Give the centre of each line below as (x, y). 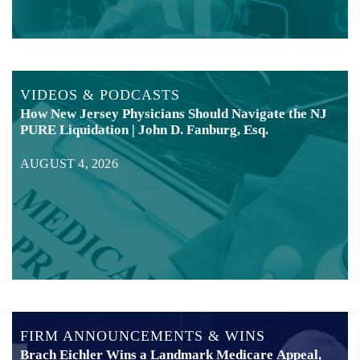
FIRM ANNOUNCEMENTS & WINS (143, 336)
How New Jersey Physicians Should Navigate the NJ (174, 114)
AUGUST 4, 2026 (69, 164)
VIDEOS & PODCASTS (100, 95)
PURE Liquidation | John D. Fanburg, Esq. (144, 130)
